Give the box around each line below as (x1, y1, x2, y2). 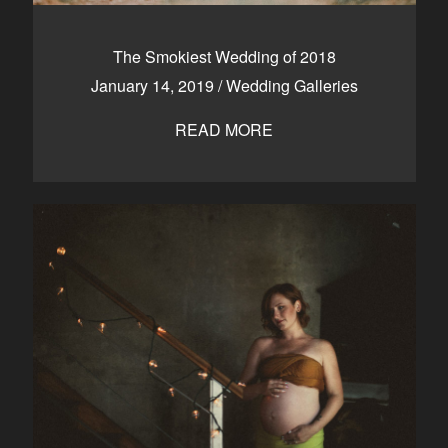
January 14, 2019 (90, 74, 218, 97)
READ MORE (175, 118, 273, 141)
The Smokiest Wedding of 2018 (112, 45, 336, 68)
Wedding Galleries (225, 74, 358, 97)
